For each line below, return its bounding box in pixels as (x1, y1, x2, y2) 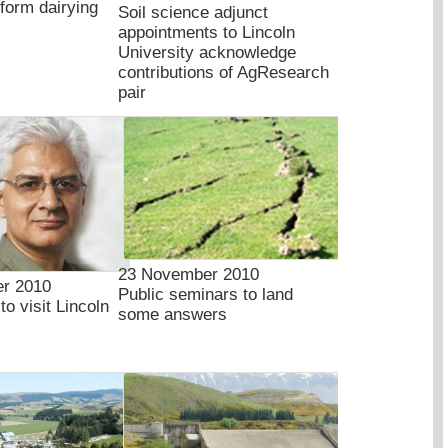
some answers (118, 304, 227, 324)
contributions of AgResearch (118, 63, 329, 83)
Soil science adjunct (118, 3, 268, 23)
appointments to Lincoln (118, 23, 295, 43)
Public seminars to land (118, 284, 293, 304)
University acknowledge (118, 43, 296, 63)
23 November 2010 (118, 264, 259, 284)
